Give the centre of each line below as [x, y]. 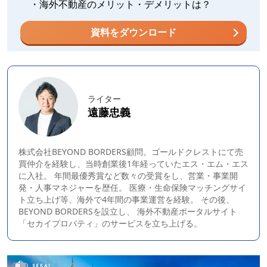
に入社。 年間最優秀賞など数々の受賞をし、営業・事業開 [128, 175]
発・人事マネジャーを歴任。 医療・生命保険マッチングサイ [132, 187]
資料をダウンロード [133, 32]
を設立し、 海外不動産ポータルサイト [165, 211]
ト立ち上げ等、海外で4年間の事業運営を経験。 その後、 [126, 199]
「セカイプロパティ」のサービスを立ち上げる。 [110, 223]
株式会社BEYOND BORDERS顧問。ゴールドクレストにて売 [131, 151]
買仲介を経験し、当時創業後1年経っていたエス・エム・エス [133, 163]
